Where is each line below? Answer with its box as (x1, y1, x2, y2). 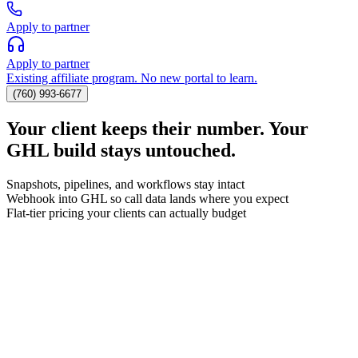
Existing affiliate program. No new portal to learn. (6, 70, 257, 85)
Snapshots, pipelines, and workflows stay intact (6, 177, 245, 191)
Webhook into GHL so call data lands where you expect (6, 191, 288, 205)
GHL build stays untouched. (6, 139, 236, 161)
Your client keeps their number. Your (6, 117, 308, 139)
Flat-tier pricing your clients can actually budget (6, 205, 246, 220)
